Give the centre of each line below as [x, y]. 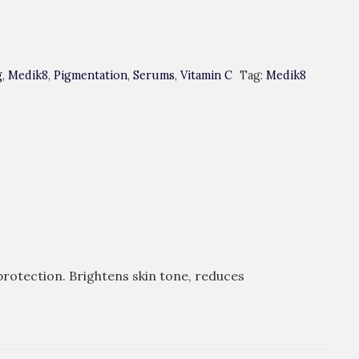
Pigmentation [90, 76]
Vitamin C [206, 76]
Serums [153, 76]
